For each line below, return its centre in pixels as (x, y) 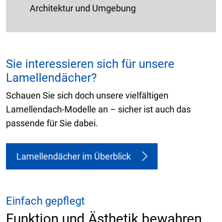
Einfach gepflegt (45, 201)
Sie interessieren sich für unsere (90, 64)
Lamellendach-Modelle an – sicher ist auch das (98, 109)
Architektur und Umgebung (83, 8)
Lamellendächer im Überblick (74, 156)
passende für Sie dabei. (52, 123)
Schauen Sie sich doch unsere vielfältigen (87, 95)
